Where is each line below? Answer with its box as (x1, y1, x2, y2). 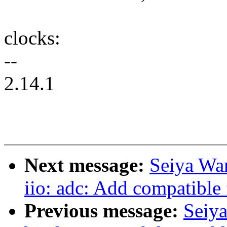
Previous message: (24, 200, 183, 222)
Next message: (24, 154, 149, 176)
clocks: (4, 27, 60, 49)
